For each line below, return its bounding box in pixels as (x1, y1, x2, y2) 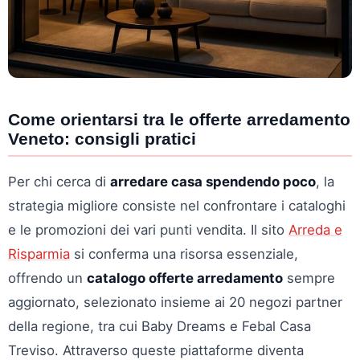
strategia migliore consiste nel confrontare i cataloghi (8, 198, 346, 214)
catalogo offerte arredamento (87, 270, 283, 286)
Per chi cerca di (8, 174, 110, 190)
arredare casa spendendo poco (110, 174, 316, 190)
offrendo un (8, 270, 87, 286)
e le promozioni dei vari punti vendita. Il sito (8, 222, 288, 238)
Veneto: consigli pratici (8, 129, 196, 148)
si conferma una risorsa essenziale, (70, 246, 298, 262)
